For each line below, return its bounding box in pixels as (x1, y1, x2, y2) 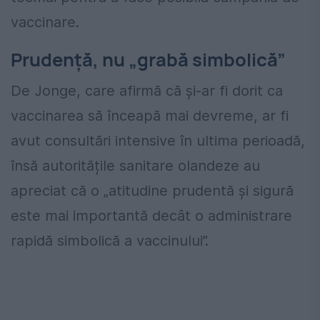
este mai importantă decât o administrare (11, 206, 292, 224)
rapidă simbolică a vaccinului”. (11, 231, 209, 249)
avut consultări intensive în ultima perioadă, (11, 131, 305, 149)
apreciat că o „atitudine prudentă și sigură (11, 181, 294, 199)
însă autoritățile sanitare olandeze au (11, 156, 260, 174)
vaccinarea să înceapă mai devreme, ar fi (11, 106, 289, 124)
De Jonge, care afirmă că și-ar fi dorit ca (11, 81, 283, 99)
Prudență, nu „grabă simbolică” (11, 46, 286, 72)
